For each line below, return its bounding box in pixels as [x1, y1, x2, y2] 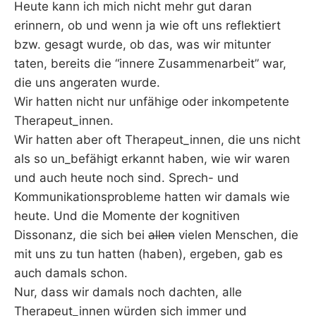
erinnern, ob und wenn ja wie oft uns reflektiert [14, 18, 281, 33]
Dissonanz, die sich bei [14, 228, 148, 243]
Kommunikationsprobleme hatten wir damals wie [14, 190, 290, 205]
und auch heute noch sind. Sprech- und [14, 171, 239, 186]
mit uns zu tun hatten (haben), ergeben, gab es [14, 247, 283, 262]
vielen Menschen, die [175, 228, 298, 243]
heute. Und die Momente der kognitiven [14, 209, 240, 224]
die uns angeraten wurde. [14, 75, 160, 90]
